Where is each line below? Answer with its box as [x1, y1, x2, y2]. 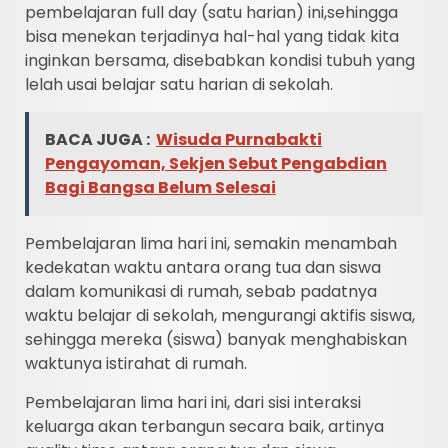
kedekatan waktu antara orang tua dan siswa [25, 256, 381, 280]
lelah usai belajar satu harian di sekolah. [25, 73, 333, 97]
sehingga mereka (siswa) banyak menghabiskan [25, 328, 407, 352]
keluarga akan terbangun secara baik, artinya [25, 415, 384, 439]
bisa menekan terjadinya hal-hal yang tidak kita [25, 25, 399, 49]
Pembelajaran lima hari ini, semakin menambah [25, 232, 397, 256]
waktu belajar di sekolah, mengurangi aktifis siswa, [25, 304, 415, 328]
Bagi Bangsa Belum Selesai [45, 176, 276, 200]
